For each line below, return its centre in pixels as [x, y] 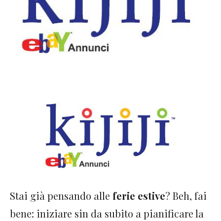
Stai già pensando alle [61, 196]
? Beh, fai [186, 196]
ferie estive [139, 196]
